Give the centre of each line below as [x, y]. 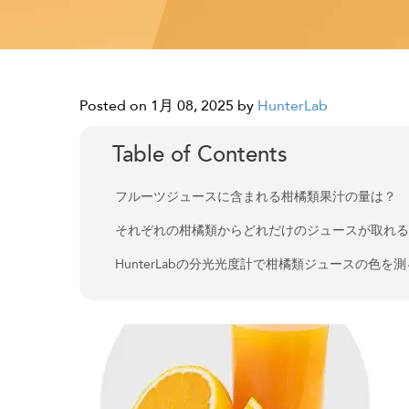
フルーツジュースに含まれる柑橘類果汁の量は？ [256, 197]
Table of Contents [200, 155]
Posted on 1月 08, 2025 [157, 106]
